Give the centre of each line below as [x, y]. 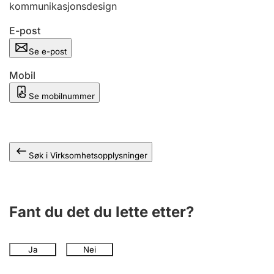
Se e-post [48, 51]
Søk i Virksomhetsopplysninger [88, 155]
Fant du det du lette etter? [102, 212]
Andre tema [50, 7]
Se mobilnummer [62, 96]
